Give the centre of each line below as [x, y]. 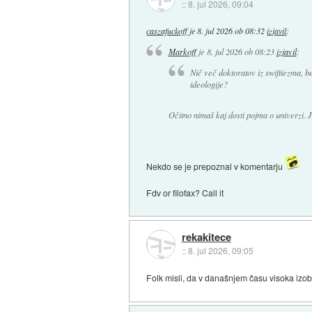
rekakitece [206, 237]
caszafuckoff [167, 30]
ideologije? [209, 84]
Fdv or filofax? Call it [185, 192]
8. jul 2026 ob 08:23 [240, 52]
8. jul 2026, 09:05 [220, 251]
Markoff [182, 52]
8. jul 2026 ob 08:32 [231, 30]
